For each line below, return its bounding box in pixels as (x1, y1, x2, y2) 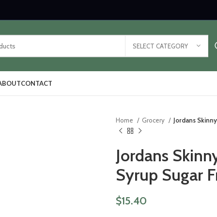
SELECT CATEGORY (133, 42, 188, 50)
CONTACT (21, 79, 52, 87)
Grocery (142, 116, 166, 124)
